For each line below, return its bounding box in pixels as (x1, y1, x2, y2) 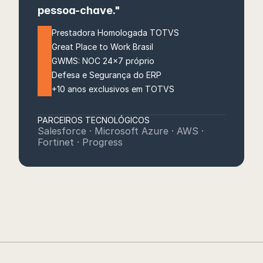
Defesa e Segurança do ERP (52, 70, 161, 80)
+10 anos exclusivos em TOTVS (52, 84, 174, 94)
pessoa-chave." (38, 4, 120, 16)
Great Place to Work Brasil (52, 42, 153, 52)
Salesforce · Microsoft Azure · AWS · (38, 125, 204, 137)
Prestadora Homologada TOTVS (52, 28, 179, 38)
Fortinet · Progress (38, 136, 123, 148)
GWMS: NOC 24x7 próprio (52, 56, 154, 66)
